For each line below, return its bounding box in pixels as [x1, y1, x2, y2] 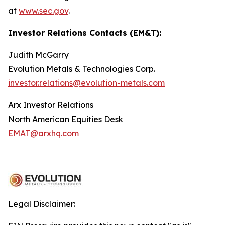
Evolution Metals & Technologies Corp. [8, 64, 155, 74]
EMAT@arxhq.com [8, 128, 79, 138]
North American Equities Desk [8, 114, 123, 124]
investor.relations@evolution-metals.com [8, 78, 165, 88]
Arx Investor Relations [8, 100, 93, 110]
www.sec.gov [19, 6, 68, 16]
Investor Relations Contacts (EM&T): [8, 28, 161, 38]
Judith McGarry [8, 50, 69, 60]
